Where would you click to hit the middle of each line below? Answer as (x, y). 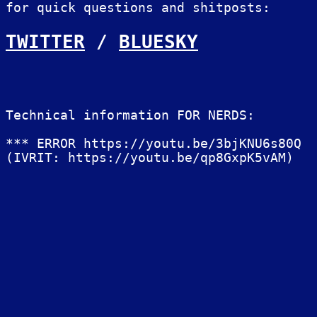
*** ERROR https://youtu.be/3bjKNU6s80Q (154, 144)
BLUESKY (158, 41)
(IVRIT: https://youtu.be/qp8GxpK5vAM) (150, 158)
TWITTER (45, 41)
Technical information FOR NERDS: (130, 116)
